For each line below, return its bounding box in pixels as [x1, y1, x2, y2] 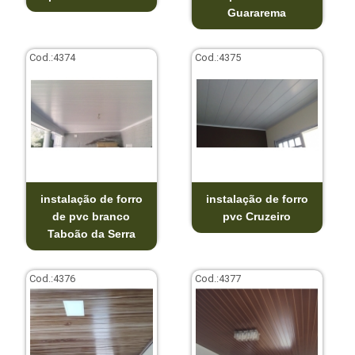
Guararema [227, 6, 287, 19]
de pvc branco [52, 209, 131, 223]
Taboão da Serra [47, 227, 136, 240]
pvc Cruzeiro [223, 209, 292, 223]
